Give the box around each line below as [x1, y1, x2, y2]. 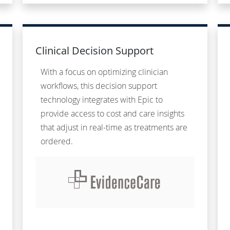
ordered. [41, 136, 73, 147]
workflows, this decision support [41, 80, 157, 92]
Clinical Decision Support [35, 44, 154, 58]
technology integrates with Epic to [41, 94, 163, 106]
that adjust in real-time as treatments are [41, 122, 187, 133]
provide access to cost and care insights [41, 108, 184, 120]
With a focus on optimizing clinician [41, 66, 168, 78]
